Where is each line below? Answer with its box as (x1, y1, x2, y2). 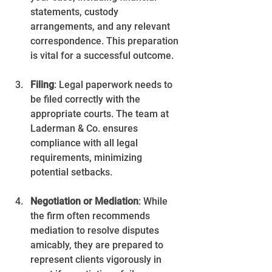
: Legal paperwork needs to (54, 78, 175, 90)
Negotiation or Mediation (30, 195, 138, 207)
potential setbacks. (30, 166, 112, 178)
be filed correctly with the (30, 93, 143, 105)
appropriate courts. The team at (30, 107, 171, 120)
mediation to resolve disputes (30, 224, 161, 236)
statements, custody (30, 5, 121, 18)
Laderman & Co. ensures (30, 122, 140, 134)
